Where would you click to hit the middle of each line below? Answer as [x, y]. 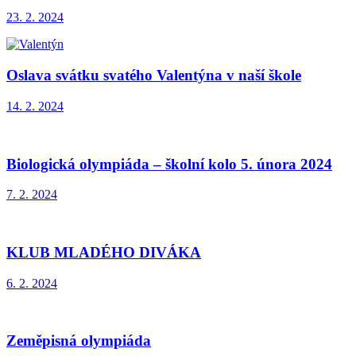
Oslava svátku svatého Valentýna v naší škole [154, 75]
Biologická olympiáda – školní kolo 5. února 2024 [169, 164]
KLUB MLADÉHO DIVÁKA [104, 252]
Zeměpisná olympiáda [79, 341]
